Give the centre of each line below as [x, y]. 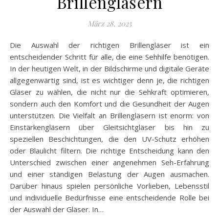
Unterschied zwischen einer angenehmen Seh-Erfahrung [109, 163]
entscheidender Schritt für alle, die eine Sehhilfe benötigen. [109, 57]
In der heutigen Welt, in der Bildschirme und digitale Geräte [109, 69]
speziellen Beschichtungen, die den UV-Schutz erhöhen [109, 139]
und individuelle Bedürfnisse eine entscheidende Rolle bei [109, 198]
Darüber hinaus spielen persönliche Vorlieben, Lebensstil [109, 186]
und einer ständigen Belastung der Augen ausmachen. [109, 174]
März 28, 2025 [109, 24]
